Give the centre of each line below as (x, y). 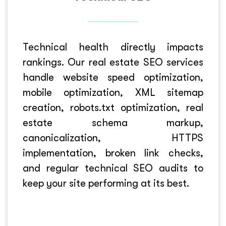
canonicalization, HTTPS (113, 138)
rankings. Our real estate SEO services (113, 62)
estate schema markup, (113, 123)
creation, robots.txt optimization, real (113, 108)
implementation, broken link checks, (113, 153)
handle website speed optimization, (113, 77)
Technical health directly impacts (113, 47)
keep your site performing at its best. (106, 183)
